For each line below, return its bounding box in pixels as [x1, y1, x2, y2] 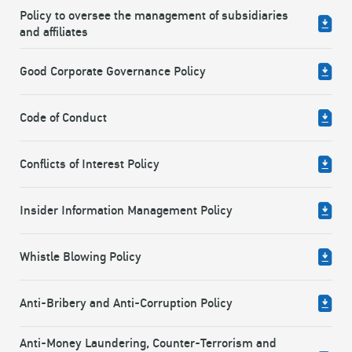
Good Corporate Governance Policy [20, 62, 206, 82]
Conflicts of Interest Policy [20, 155, 159, 175]
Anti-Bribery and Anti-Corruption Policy [20, 294, 233, 314]
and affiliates [20, 22, 88, 42]
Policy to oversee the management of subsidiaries [20, 5, 288, 26]
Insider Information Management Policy [20, 201, 233, 222]
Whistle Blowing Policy [20, 247, 141, 268]
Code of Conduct [20, 108, 107, 129]
